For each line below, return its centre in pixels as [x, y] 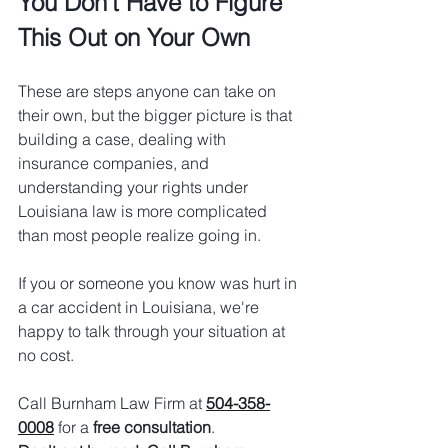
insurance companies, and [115, 163]
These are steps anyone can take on [149, 91]
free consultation [152, 427]
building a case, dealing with [124, 139]
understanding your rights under [135, 187]
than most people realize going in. [139, 235]
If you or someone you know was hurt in [159, 283]
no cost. [46, 355]
